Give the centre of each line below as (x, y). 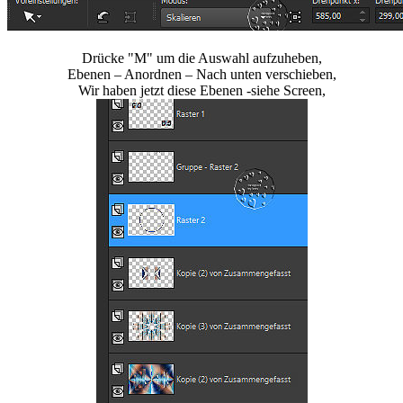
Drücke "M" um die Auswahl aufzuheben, (201, 58)
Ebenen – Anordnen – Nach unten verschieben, (201, 75)
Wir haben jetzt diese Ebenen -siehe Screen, (201, 91)
